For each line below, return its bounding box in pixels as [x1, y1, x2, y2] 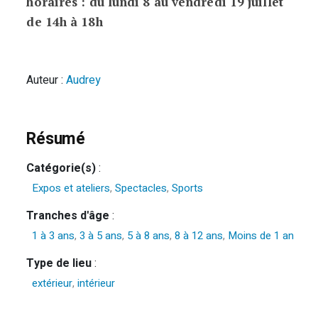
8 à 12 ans [175, 228, 224, 243]
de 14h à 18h [26, 13, 103, 30]
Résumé [26, 127, 85, 151]
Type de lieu [26, 255, 92, 272]
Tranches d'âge [26, 207, 110, 224]
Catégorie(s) [26, 160, 97, 177]
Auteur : [26, 72, 67, 89]
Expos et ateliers [32, 180, 111, 196]
